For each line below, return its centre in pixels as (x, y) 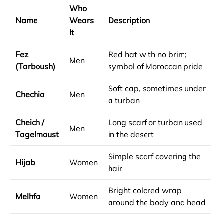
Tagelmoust (37, 134)
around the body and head (157, 202)
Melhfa (28, 196)
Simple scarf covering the (154, 156)
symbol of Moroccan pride (155, 66)
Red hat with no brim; (147, 54)
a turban (124, 100)
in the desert (131, 134)
